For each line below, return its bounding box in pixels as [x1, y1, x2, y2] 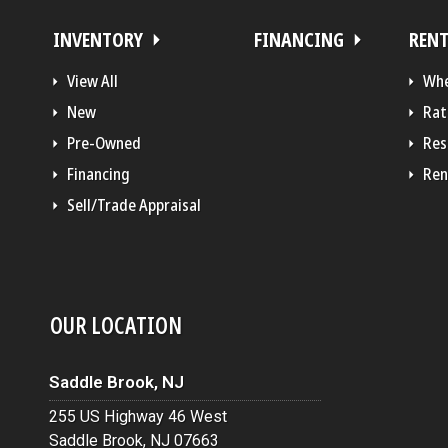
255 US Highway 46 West [49, 406, 227, 426]
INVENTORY [53, 25, 143, 53]
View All [67, 69, 118, 92]
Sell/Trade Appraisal [67, 193, 201, 216]
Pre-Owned [67, 131, 141, 154]
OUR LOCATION [50, 309, 182, 341]
